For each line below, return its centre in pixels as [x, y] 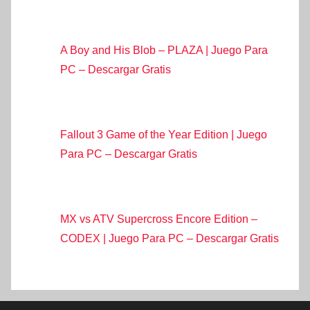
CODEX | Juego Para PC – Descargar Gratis [170, 239]
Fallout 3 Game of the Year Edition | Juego [164, 135]
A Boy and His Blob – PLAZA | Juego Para [164, 50]
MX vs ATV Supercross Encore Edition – [159, 219]
